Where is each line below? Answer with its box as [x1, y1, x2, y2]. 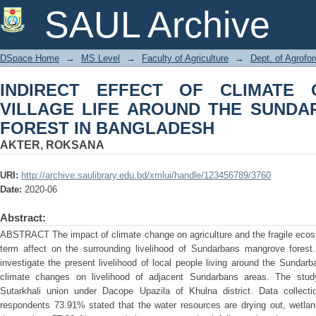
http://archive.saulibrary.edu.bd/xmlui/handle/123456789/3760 [21, 170, 271, 181]
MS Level [81, 53, 120, 63]
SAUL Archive [44, 4, 270, 45]
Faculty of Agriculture [142, 53, 229, 63]
